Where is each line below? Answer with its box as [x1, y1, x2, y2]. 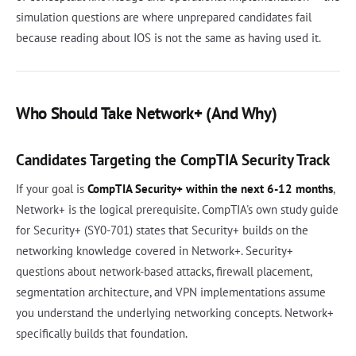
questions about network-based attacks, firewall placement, [16, 263, 311, 279]
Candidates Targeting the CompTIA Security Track [16, 149, 330, 169]
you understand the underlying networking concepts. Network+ [16, 304, 334, 320]
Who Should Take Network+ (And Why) [16, 102, 277, 124]
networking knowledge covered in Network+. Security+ [16, 242, 293, 258]
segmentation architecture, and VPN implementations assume [16, 284, 326, 300]
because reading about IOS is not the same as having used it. [16, 29, 321, 45]
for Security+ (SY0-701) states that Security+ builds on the [16, 222, 308, 238]
